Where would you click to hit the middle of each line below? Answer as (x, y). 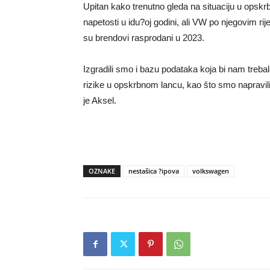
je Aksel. (100, 100)
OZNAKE (102, 171)
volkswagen (211, 171)
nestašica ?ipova (154, 171)
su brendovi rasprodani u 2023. (144, 38)
